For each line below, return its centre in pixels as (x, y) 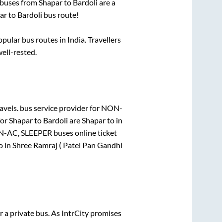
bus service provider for (59, 108)
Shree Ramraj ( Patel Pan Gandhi (67, 145)
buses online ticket (84, 132)
